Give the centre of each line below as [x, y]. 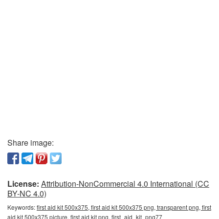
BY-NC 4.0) [27, 194]
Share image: [31, 143]
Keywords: [22, 207]
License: [23, 184]
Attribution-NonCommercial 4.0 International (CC [125, 184]
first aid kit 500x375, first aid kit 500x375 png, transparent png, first [124, 207]
